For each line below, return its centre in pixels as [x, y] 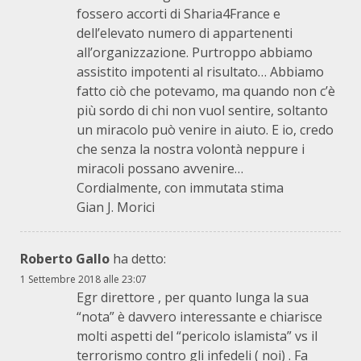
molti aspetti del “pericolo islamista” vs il [197, 336]
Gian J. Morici [116, 207]
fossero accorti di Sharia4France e [178, 13]
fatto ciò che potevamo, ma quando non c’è [206, 91]
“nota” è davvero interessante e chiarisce [199, 316]
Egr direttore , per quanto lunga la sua [193, 297]
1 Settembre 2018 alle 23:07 [83, 279]
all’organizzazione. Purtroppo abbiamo [195, 52]
